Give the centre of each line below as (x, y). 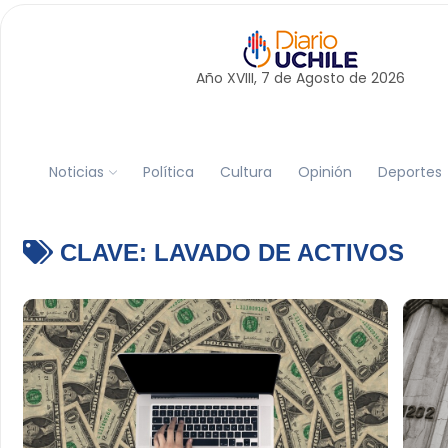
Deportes (409, 171)
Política (168, 171)
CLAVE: (103, 252)
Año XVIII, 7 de (245, 78)
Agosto (320, 78)
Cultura (245, 171)
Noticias (76, 171)
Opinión (324, 171)
